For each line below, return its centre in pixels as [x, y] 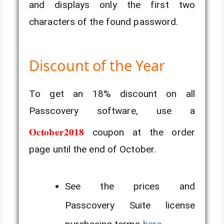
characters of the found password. [104, 21]
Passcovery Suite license [130, 205]
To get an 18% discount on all [112, 94]
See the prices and [130, 186]
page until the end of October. [93, 149]
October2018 [57, 132]
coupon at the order [139, 132]
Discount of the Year [97, 65]
